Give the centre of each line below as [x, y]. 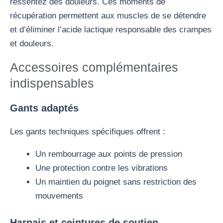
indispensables [52, 83]
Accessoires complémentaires [94, 67]
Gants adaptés [44, 108]
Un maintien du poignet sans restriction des [116, 182]
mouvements [59, 196]
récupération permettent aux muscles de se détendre [108, 15]
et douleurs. [32, 43]
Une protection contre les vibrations [102, 168]
